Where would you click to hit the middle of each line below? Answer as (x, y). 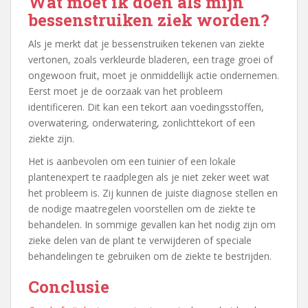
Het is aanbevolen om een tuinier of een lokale (132, 161)
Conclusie (69, 286)
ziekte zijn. (51, 138)
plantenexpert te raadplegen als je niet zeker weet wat (149, 177)
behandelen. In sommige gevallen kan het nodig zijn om (152, 224)
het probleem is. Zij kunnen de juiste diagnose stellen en (153, 192)
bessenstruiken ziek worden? (149, 20)
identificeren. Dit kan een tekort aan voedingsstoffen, (146, 107)
